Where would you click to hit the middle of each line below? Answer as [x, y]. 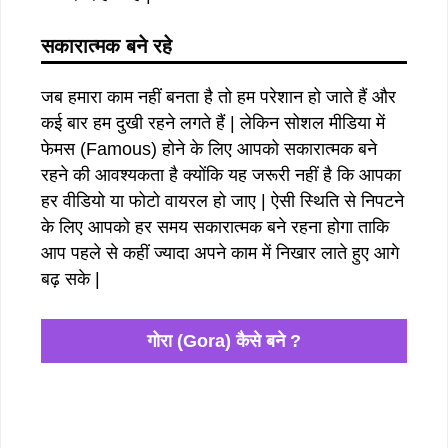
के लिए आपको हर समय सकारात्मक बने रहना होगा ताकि [215, 226]
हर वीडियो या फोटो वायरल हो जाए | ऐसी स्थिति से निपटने [222, 200]
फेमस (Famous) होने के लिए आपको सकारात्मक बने [209, 148]
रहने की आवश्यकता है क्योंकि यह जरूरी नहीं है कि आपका [221, 174]
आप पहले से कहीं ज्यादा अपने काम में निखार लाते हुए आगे [220, 252]
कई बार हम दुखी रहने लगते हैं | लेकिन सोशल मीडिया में [213, 122]
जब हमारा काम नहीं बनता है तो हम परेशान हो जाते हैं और [218, 96]
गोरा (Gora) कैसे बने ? [224, 340]
